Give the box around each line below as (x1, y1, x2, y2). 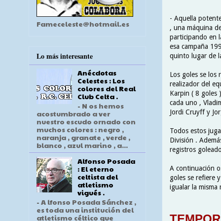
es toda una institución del (37, 204, 134, 215)
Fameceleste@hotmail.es (37, 18, 129, 29)
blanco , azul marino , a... (37, 140, 128, 150)
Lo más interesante (37, 51, 93, 62)
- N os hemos (77, 100, 124, 110)
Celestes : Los (77, 75, 125, 86)
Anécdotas (77, 68, 116, 78)
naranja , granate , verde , (37, 132, 130, 142)
